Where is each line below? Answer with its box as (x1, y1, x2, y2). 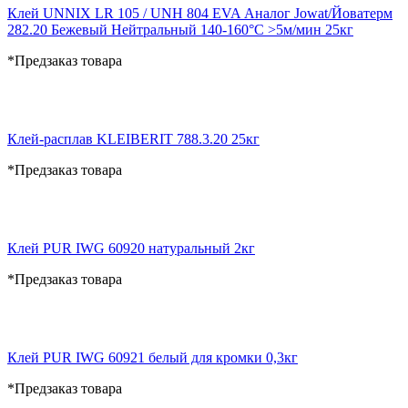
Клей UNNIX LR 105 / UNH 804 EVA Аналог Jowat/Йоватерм (7, 5, 393, 21)
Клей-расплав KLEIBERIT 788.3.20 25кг (7, 130, 260, 147)
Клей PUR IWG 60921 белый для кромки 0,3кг (7, 349, 298, 365)
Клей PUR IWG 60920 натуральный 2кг (7, 240, 255, 256)
